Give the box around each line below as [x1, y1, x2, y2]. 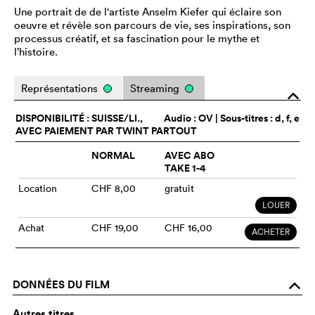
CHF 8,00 [91, 181, 136, 195]
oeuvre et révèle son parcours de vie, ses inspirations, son [14, 18, 290, 32]
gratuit [165, 181, 194, 195]
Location [18, 181, 57, 195]
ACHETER [252, 225, 290, 238]
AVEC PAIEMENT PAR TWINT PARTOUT [15, 123, 197, 138]
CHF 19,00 [91, 221, 139, 234]
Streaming [130, 81, 182, 95]
